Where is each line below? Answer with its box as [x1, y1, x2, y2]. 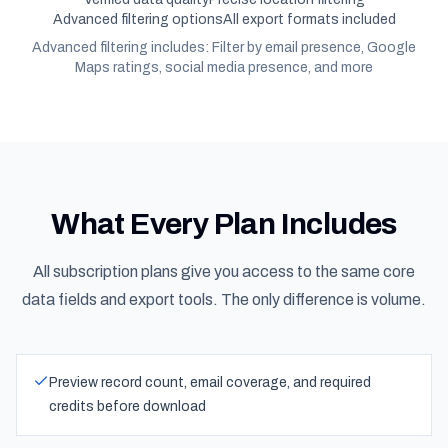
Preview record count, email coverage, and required [49, 375, 371, 390]
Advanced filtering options [52, 12, 223, 27]
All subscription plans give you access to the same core [33, 263, 415, 280]
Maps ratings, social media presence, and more [75, 60, 373, 75]
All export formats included [222, 12, 396, 27]
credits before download [49, 399, 206, 414]
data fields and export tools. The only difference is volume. [22, 291, 426, 308]
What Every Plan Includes [51, 208, 397, 240]
